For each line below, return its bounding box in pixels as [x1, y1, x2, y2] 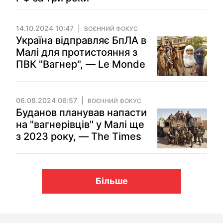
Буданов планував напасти [16, 107, 147, 118]
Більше [95, 176, 128, 186]
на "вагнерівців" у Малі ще [16, 118, 144, 130]
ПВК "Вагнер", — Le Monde [16, 58, 145, 70]
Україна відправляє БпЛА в [16, 34, 146, 46]
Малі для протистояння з [16, 46, 137, 58]
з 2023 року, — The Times [16, 130, 141, 142]
